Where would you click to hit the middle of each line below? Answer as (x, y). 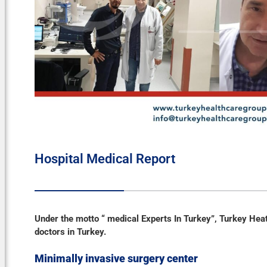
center (181, 259)
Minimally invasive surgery (99, 259)
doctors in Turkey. (70, 232)
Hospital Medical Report (105, 159)
